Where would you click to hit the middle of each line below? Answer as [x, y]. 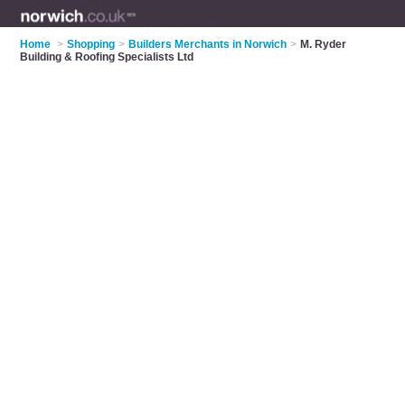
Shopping [91, 44]
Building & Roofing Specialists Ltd [107, 57]
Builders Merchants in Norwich [208, 44]
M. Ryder [324, 44]
